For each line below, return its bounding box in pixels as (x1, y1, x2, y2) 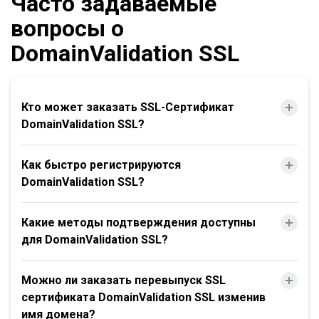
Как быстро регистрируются (21, 158, 181, 172)
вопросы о (11, 15, 124, 42)
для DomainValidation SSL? (21, 233, 168, 246)
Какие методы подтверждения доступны (21, 216, 256, 229)
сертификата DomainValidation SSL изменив (21, 291, 266, 304)
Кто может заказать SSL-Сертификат (21, 100, 234, 114)
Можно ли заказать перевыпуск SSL (21, 273, 226, 287)
